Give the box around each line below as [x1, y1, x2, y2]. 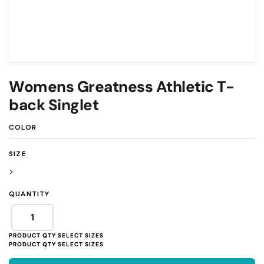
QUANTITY [9, 189, 50, 199]
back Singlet [9, 95, 98, 115]
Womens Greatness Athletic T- [9, 77, 234, 97]
